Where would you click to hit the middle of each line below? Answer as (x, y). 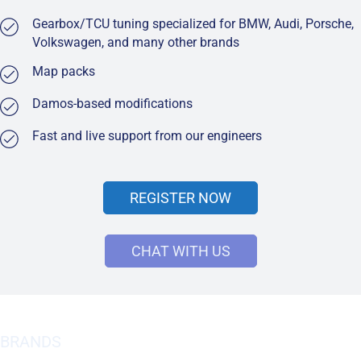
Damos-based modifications (112, 104)
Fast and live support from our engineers (147, 136)
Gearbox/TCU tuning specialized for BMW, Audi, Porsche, (193, 24)
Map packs (64, 72)
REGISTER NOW (180, 197)
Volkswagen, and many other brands (136, 43)
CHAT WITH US (180, 251)
